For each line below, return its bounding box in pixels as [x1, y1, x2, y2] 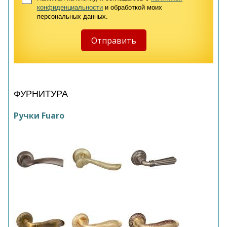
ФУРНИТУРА [14, 89, 68, 99]
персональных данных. [37, 13, 108, 20]
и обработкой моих [103, 4, 162, 11]
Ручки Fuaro [14, 110, 64, 121]
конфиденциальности [37, 4, 103, 11]
